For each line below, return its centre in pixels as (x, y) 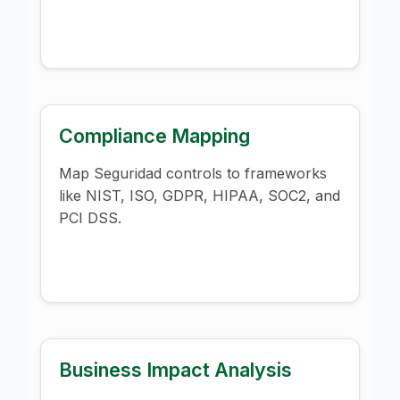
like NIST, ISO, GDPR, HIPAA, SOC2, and (200, 195)
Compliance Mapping (154, 135)
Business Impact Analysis (175, 369)
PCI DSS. (90, 217)
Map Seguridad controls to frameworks (193, 173)
